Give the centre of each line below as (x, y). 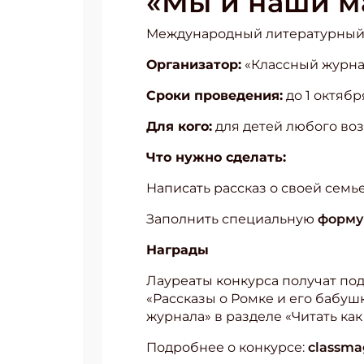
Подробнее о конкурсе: (227, 347)
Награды (178, 250)
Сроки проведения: (214, 95)
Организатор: (194, 65)
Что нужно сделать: (216, 157)
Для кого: (179, 126)
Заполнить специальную (232, 219)
